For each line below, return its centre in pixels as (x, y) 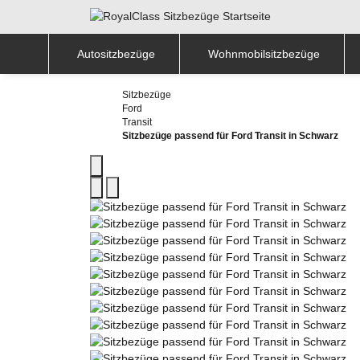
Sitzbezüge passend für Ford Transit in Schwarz (230, 135)
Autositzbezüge (116, 53)
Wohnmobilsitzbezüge (264, 53)
